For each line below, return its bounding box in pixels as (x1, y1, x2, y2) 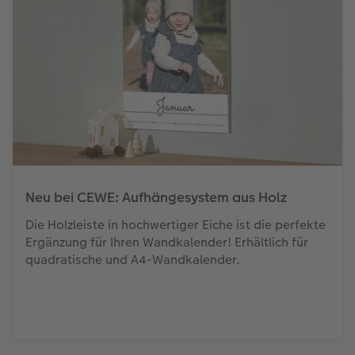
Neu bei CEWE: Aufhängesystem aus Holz (25, 187, 287, 207)
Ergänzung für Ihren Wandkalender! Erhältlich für (25, 232, 308, 251)
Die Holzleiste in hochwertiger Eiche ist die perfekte (25, 215, 326, 234)
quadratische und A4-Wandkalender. (25, 250, 240, 269)
